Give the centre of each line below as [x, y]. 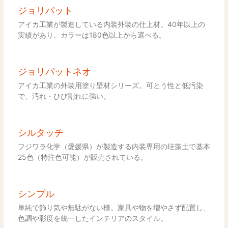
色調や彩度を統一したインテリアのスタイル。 [92, 218]
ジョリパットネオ [54, 71]
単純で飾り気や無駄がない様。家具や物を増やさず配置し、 [114, 207]
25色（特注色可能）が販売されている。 [82, 157]
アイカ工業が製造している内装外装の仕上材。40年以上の [111, 24]
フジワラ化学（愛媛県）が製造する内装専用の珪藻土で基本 [114, 146]
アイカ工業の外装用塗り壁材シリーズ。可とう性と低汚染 [110, 85]
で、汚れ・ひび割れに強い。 [64, 96]
